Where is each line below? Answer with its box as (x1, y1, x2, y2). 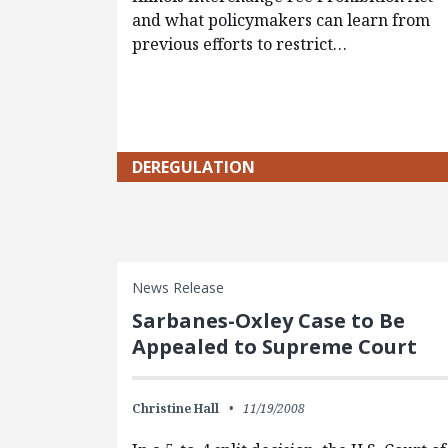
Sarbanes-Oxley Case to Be (132, 307, 405, 335)
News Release (132, 278, 224, 298)
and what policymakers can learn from (132, 9, 430, 32)
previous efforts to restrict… (132, 33, 347, 56)
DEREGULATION (132, 156, 255, 179)
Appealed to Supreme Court (132, 333, 417, 361)
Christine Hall (132, 400, 219, 418)
